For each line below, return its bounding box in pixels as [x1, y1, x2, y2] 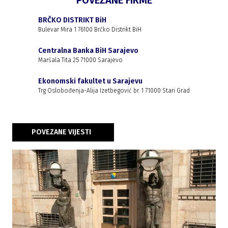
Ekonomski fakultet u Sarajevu [38, 77, 142, 86]
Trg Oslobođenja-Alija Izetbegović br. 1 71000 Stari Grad [38, 87, 190, 95]
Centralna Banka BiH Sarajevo [38, 46, 138, 55]
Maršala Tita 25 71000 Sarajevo [38, 56, 123, 64]
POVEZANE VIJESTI [32, 128, 91, 137]
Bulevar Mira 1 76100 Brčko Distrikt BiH [38, 26, 141, 34]
